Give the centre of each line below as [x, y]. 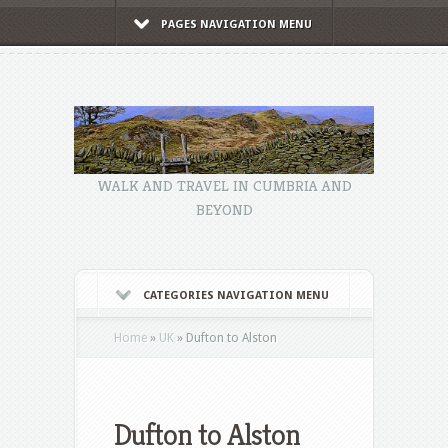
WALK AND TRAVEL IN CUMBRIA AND [224, 185]
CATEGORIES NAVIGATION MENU [236, 295]
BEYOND [224, 209]
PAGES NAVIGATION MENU [236, 24]
